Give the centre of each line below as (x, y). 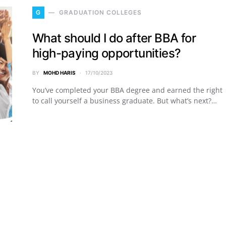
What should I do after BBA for (114, 38)
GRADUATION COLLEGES (100, 12)
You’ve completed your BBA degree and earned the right (127, 90)
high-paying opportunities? (107, 53)
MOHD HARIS (60, 73)
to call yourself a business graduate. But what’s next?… (125, 101)
